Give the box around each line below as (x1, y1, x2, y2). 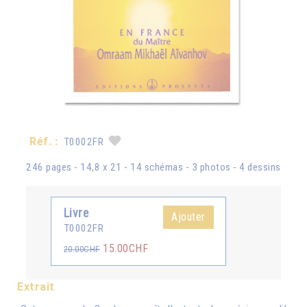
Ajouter (171, 210, 206, 223)
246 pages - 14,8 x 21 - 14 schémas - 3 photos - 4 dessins (26, 161, 281, 174)
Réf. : (29, 135, 58, 149)
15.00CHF (99, 241, 149, 255)
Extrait (17, 280, 55, 293)
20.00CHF (63, 243, 100, 254)
